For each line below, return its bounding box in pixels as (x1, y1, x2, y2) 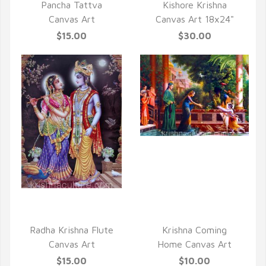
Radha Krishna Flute (30, 224, 113, 235)
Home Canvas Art (157, 239, 232, 249)
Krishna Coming (162, 224, 227, 235)
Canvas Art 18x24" (155, 14, 234, 24)
